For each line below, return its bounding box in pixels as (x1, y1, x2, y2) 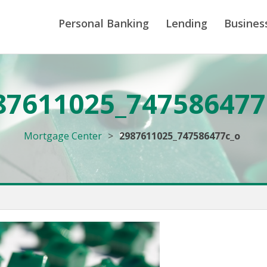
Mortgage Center (24, 129, 102, 142)
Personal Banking (58, 16, 149, 30)
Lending (166, 16, 207, 30)
